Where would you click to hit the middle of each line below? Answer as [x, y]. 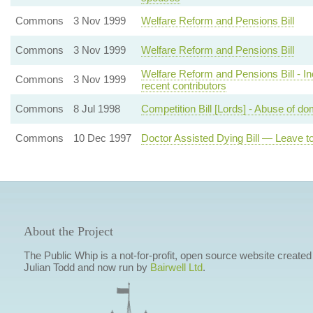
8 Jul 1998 [96, 109]
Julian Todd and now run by [87, 267]
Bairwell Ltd [176, 267]
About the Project [68, 231]
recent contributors [183, 86]
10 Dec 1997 [102, 138]
